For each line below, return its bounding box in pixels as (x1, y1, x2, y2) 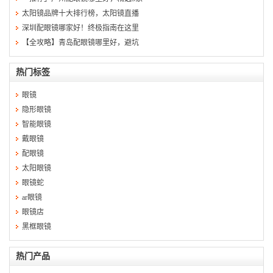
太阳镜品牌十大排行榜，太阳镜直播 (22, 9, 139, 18)
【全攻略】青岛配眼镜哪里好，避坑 (22, 38, 139, 47)
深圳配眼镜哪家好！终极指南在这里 (22, 23, 139, 32)
